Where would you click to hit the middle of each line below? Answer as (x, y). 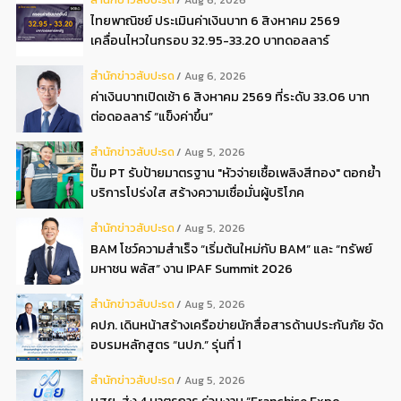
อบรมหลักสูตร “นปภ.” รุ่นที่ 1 (166, 345)
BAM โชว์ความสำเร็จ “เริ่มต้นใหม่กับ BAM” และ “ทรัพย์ (231, 249)
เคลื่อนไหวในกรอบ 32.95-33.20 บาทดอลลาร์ (210, 41)
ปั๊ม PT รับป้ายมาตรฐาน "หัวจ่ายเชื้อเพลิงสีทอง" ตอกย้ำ (235, 173)
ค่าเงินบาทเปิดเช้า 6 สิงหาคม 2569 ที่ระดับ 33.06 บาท (230, 97)
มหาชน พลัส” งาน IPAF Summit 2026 (192, 269)
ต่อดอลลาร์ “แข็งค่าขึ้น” (152, 117)
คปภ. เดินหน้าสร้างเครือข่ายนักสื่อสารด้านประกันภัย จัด (237, 325)
